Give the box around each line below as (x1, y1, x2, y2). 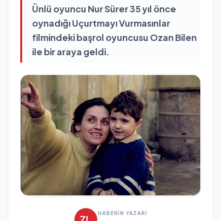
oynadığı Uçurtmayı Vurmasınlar (32, 17, 170, 29)
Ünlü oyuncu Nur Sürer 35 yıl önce (32, 3, 176, 14)
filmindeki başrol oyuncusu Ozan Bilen (32, 32, 197, 43)
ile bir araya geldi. (32, 46, 110, 57)
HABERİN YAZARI (98, 210, 147, 216)
